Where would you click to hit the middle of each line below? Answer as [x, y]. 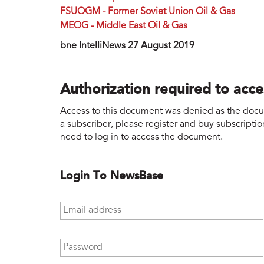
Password [81, 244]
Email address [90, 207]
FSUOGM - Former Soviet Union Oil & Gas [148, 12]
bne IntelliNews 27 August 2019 [127, 46]
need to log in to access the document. [141, 137]
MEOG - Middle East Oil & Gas [124, 26]
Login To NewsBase [112, 176]
